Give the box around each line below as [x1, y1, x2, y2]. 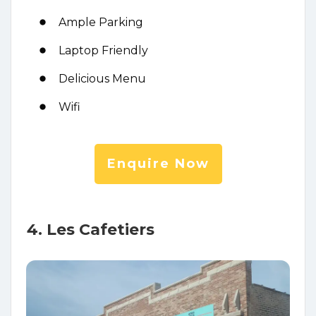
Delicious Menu [59, 71, 146, 85]
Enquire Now [107, 155, 209, 171]
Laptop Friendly [59, 43, 148, 57]
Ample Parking [59, 15, 143, 29]
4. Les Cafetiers [27, 219, 154, 239]
